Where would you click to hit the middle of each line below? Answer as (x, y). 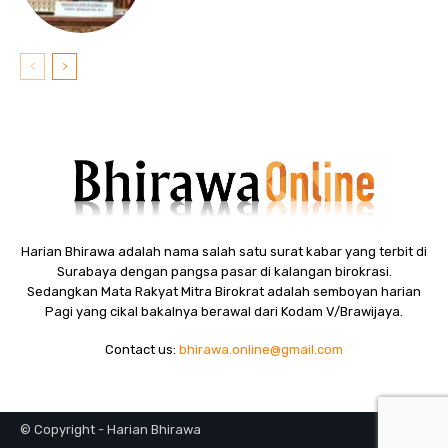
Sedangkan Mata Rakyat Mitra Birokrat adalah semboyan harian (224, 291)
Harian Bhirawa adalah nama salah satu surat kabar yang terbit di (224, 251)
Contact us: (142, 349)
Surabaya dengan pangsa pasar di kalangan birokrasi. (224, 271)
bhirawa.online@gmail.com (261, 349)
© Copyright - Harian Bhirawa (110, 429)
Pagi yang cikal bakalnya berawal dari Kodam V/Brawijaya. (224, 311)
